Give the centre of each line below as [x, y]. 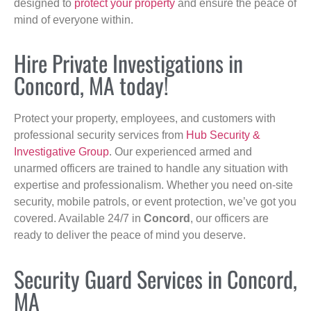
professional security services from [100, 135]
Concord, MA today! [91, 85]
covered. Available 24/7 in [79, 219]
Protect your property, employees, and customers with [145, 119]
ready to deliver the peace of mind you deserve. [130, 235]
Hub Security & [223, 135]
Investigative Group [61, 152]
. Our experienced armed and [180, 152]
